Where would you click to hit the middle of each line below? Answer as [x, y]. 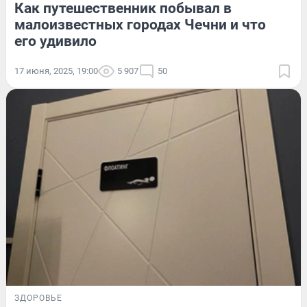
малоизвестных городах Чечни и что [140, 25]
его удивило [56, 41]
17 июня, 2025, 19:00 [56, 71]
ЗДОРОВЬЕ [38, 298]
